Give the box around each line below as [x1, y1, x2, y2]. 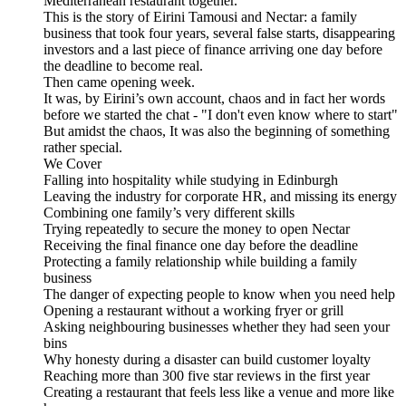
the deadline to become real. [43, 58, 203, 74]
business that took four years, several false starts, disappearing [43, 25, 395, 42]
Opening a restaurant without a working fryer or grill [43, 303, 343, 319]
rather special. [43, 140, 122, 156]
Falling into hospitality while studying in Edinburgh [43, 172, 338, 188]
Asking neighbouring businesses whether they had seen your [43, 319, 390, 335]
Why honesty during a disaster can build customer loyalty [43, 352, 371, 368]
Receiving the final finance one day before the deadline [43, 237, 358, 254]
